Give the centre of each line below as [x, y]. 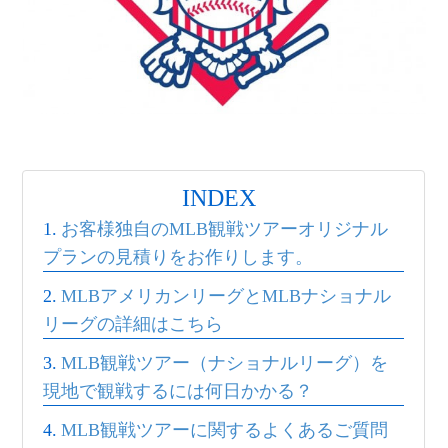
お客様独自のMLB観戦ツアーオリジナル [224, 229]
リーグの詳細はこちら [133, 324]
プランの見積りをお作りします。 [178, 257]
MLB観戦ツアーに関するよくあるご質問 [224, 430]
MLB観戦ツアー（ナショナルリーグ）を [224, 363]
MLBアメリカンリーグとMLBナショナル [226, 296]
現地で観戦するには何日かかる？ [178, 391]
